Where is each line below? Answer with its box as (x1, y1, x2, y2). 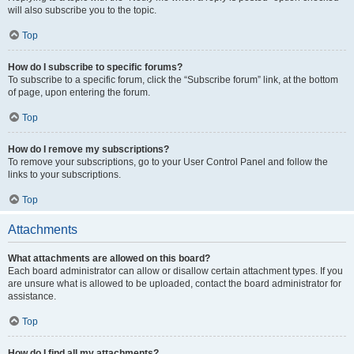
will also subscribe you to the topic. (8, 5, 156, 16)
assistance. (8, 291, 56, 302)
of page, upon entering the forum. (8, 87, 150, 98)
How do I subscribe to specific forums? (8, 62, 183, 73)
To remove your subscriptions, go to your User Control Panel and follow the (8, 156, 328, 168)
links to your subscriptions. (8, 169, 121, 180)
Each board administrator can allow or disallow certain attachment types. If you (8, 265, 343, 277)
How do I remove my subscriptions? (8, 144, 169, 155)
